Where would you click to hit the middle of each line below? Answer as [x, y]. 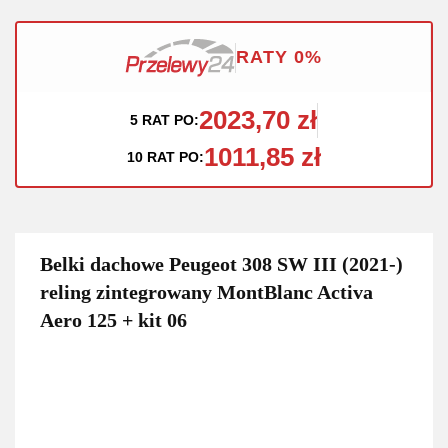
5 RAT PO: [164, 119]
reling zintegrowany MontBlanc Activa [206, 291]
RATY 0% [279, 57]
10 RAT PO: [165, 156]
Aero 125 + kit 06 [113, 319]
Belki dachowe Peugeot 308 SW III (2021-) [221, 263]
